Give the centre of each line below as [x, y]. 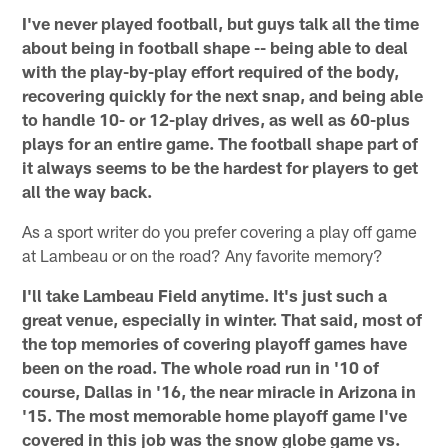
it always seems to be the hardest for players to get [220, 166]
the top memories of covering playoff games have [215, 342]
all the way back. [87, 190]
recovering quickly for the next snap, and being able [223, 94]
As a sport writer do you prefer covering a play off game [220, 230]
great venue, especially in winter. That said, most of [222, 318]
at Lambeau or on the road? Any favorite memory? [203, 254]
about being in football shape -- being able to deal [215, 46]
